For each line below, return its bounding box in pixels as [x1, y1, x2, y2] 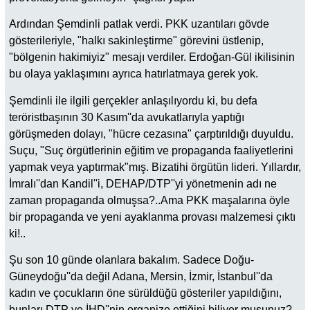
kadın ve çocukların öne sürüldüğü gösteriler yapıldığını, [9, 286, 282, 299]
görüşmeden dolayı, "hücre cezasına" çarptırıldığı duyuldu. [9, 127, 293, 140]
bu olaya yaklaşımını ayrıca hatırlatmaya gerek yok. [9, 68, 258, 80]
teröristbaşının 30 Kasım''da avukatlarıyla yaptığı [9, 111, 244, 123]
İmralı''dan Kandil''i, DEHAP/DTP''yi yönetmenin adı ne [9, 177, 277, 190]
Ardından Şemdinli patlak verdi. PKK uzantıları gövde [9, 18, 269, 30]
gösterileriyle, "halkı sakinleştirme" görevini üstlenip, [9, 35, 264, 47]
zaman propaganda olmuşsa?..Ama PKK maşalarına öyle [9, 194, 290, 206]
